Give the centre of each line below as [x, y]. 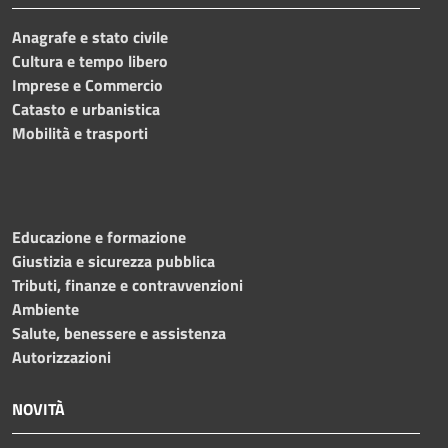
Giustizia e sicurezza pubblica [113, 260]
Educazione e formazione [99, 236]
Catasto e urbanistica [86, 108]
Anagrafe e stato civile [90, 36]
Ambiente [45, 308]
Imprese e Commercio [87, 84]
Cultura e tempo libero [90, 60]
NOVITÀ [38, 408]
